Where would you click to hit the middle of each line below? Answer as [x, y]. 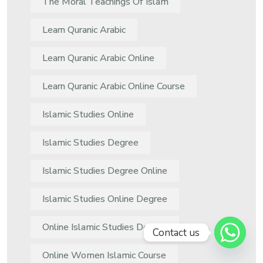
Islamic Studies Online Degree [105, 199]
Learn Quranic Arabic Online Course [114, 87]
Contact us [176, 232]
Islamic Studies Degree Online [105, 171]
